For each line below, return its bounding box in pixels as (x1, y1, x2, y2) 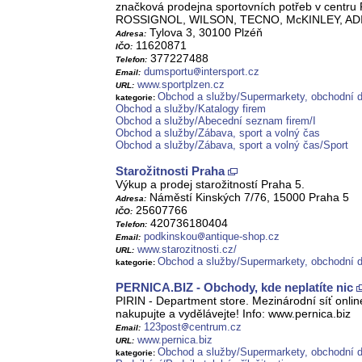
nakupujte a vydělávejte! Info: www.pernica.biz (116, 307, 351, 321)
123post (144, 321, 181, 334)
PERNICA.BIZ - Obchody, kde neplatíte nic (116, 280, 353, 295)
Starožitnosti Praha (116, 164, 225, 179)
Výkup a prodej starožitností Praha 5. (116, 178, 305, 192)
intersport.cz (201, 65, 259, 78)
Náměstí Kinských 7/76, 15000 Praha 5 (146, 191, 349, 204)
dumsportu (144, 65, 193, 78)
